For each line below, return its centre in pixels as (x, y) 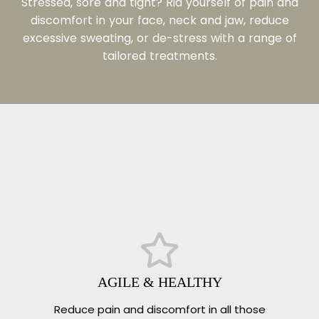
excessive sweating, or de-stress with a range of (159, 38)
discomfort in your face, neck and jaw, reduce (159, 21)
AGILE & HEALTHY (159, 282)
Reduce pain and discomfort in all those (159, 309)
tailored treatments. (159, 56)
